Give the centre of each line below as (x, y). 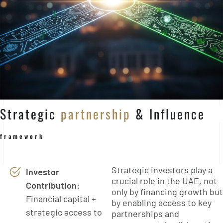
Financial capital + (61, 198)
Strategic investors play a (162, 169)
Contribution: (53, 185)
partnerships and (145, 213)
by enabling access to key (162, 202)
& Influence (168, 114)
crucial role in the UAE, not (164, 180)
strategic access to (64, 212)
